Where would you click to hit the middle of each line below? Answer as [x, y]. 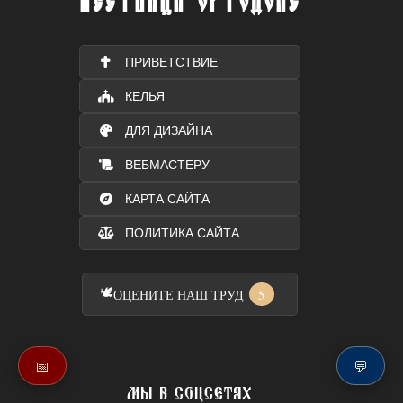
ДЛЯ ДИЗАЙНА [168, 131]
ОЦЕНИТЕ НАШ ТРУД [178, 294]
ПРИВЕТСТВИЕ [171, 63]
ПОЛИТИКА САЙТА [182, 233]
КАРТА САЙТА [167, 199]
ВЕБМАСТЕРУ [167, 165]
